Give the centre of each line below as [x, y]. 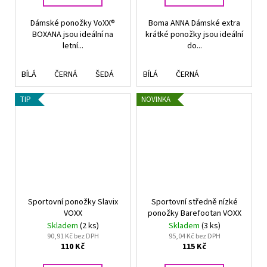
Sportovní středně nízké [194, 202]
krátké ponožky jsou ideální [194, 34]
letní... [73, 46]
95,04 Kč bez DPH [194, 237]
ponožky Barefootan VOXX [194, 214]
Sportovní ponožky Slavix [73, 202]
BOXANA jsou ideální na [73, 34]
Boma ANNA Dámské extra [194, 23]
